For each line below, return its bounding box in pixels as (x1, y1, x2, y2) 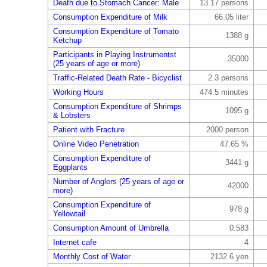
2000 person (206, 125, 249, 134)
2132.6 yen (210, 252, 249, 261)
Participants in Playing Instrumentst (52, 50, 176, 59)
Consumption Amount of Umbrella (52, 223, 169, 232)
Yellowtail (52, 209, 85, 218)
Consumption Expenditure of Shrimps (52, 102, 182, 111)
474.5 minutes (199, 88, 249, 97)
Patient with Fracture (52, 125, 125, 134)
